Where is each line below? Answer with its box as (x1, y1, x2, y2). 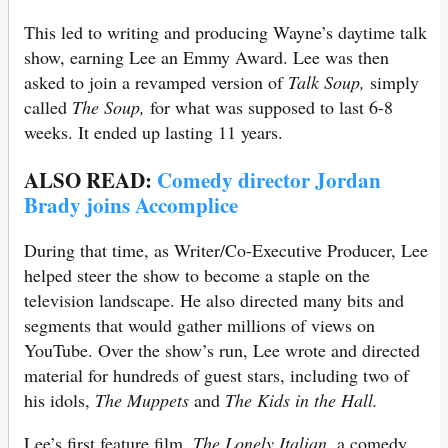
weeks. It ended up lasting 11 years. (24, 120, 283, 145)
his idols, (24, 387, 95, 412)
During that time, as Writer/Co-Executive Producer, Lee (24, 237, 428, 262)
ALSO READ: (24, 163, 157, 195)
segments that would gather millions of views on (24, 312, 375, 337)
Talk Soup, (288, 70, 365, 95)
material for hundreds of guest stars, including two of (24, 362, 409, 387)
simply (365, 70, 419, 95)
